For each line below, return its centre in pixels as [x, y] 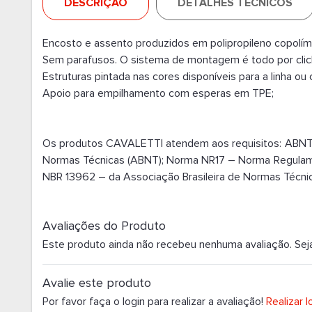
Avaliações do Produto [104, 226]
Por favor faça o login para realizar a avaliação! [153, 302]
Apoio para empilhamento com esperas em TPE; [158, 93]
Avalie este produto [96, 283]
